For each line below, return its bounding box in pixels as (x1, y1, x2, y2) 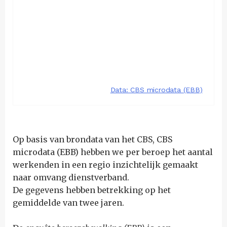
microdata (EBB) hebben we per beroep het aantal (13, 147, 213, 157)
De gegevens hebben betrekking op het (13, 185, 171, 195)
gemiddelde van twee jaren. (13, 198, 124, 208)
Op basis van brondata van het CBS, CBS (13, 134, 172, 144)
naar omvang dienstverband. (13, 172, 129, 182)
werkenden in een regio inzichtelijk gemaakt (13, 160, 198, 170)
